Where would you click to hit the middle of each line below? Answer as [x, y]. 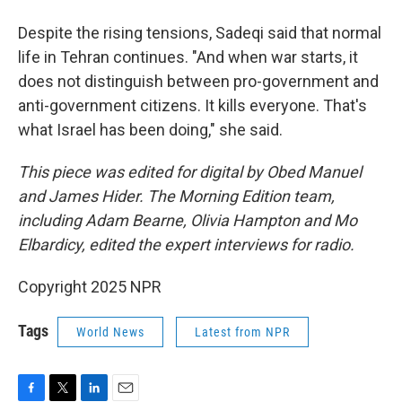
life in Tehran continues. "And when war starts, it [188, 57]
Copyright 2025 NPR [90, 287]
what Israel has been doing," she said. [150, 130]
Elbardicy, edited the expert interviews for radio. [186, 245]
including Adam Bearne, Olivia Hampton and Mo [188, 220]
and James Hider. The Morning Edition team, [176, 196]
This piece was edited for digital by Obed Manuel [190, 172]
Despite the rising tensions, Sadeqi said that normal [200, 33]
